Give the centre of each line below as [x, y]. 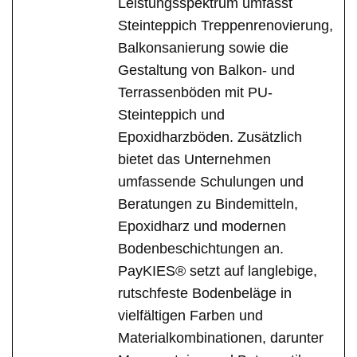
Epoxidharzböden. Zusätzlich [210, 137]
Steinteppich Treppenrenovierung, [226, 26]
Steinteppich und [171, 115]
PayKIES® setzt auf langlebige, [218, 271]
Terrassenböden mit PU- [195, 93]
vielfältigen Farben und [190, 316]
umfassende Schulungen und [211, 182]
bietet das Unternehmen [194, 160]
